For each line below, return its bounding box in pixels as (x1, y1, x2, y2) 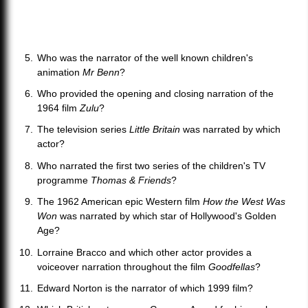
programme (37, 174, 91, 186)
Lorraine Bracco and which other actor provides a (37, 246, 252, 258)
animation (37, 66, 83, 78)
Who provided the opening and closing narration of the (37, 88, 274, 100)
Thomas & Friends (91, 174, 172, 186)
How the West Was (203, 196, 286, 208)
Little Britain (129, 124, 181, 135)
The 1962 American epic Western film (37, 196, 203, 208)
